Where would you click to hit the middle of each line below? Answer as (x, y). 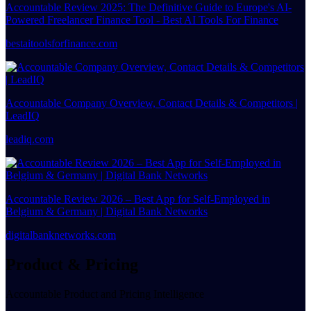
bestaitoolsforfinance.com (61, 43)
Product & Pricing (72, 264)
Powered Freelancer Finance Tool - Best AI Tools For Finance (142, 19)
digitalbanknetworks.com (61, 235)
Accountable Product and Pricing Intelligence (105, 294)
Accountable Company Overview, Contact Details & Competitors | (152, 103)
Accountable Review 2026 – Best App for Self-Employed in (138, 199)
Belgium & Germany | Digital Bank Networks (107, 211)
